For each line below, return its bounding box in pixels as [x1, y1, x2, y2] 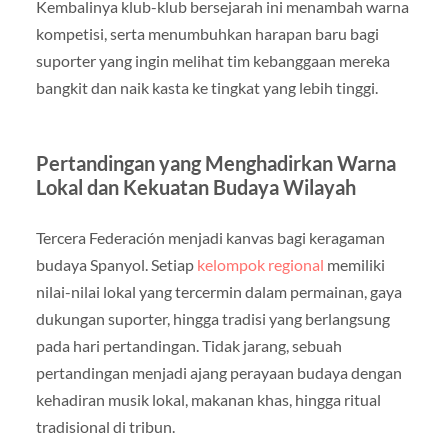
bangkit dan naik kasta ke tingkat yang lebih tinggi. [35, 78, 378, 98]
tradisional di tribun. [35, 417, 175, 437]
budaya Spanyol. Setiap [35, 255, 197, 275]
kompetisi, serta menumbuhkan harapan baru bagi [35, 24, 379, 44]
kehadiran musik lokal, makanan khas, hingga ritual [35, 390, 381, 410]
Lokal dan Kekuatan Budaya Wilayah [35, 175, 356, 200]
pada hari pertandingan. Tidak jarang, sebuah [35, 336, 342, 356]
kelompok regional [196, 255, 324, 275]
